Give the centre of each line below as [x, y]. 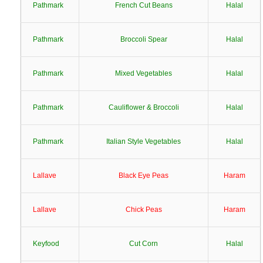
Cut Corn [144, 244]
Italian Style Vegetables [144, 141]
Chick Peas [144, 210]
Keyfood [46, 244]
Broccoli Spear [144, 39]
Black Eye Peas [144, 176]
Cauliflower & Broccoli [144, 107]
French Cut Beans [144, 5]
